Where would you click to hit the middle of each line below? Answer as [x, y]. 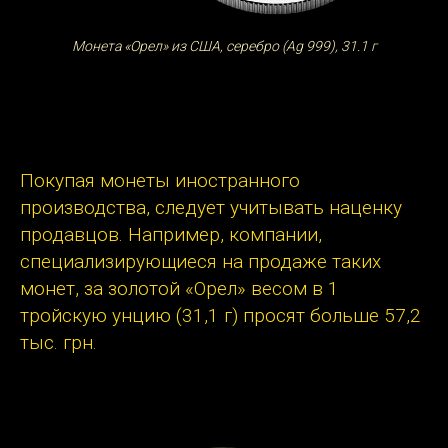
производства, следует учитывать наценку [211, 208]
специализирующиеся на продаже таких [200, 262]
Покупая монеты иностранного [160, 181]
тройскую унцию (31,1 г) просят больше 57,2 [220, 316]
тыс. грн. [58, 343]
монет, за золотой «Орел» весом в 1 [179, 289]
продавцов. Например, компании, [171, 235]
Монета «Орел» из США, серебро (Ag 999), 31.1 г [224, 46]
